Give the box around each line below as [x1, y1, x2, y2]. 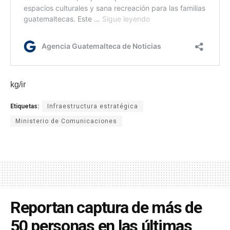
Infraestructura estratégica [47, 103, 138, 110]
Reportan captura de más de [10, 198, 202, 218]
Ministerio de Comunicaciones [15, 118, 117, 125]
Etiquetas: [10, 103, 39, 110]
